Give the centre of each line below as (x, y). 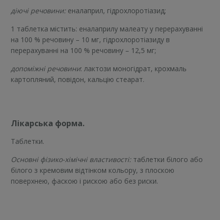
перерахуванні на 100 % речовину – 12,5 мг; (84, 50)
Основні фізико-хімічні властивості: (71, 159)
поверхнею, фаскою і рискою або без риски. (85, 181)
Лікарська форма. (48, 123)
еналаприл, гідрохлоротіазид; (117, 10)
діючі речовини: (40, 10)
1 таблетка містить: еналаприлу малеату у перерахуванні (107, 28)
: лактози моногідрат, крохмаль (134, 68)
